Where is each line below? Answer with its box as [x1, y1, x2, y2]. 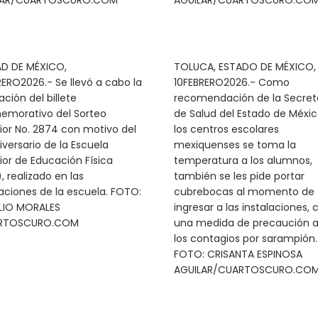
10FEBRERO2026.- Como [173, 75, 290, 89]
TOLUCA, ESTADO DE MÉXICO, [173, 60, 316, 74]
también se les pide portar [173, 169, 305, 183]
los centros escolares [173, 122, 279, 136]
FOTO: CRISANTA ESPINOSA [173, 247, 302, 261]
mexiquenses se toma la [173, 138, 296, 152]
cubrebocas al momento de [173, 185, 314, 199]
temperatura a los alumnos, [173, 153, 312, 168]
